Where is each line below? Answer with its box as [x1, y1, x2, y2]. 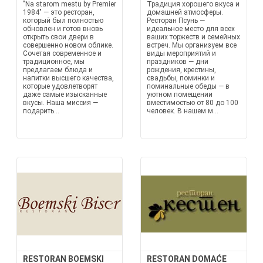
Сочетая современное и [22, 49, 102, 58]
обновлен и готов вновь [22, 25, 103, 33]
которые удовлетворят [22, 82, 97, 90]
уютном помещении [147, 90, 213, 99]
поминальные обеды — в [147, 82, 230, 90]
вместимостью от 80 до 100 [147, 99, 238, 107]
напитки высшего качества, [22, 74, 114, 82]
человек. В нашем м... [147, 107, 218, 115]
